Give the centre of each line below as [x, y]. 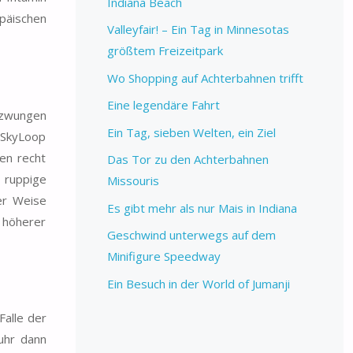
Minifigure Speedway [163, 256]
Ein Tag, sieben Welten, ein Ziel [191, 132]
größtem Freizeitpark [165, 51]
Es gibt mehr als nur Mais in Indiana [202, 208]
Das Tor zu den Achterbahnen [188, 160]
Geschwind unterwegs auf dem [191, 235]
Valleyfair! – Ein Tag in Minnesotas [198, 30]
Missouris [133, 181]
